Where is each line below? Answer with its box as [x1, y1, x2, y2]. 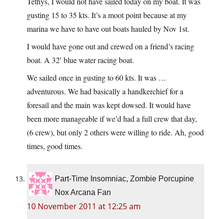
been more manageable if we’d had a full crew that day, [27, 113, 197, 124]
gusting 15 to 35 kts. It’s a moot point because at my [27, 10, 187, 21]
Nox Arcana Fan [55, 188, 111, 197]
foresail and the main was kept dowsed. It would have [27, 100, 191, 110]
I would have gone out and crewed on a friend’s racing [27, 41, 194, 52]
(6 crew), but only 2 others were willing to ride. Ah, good [27, 127, 204, 138]
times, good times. [27, 141, 83, 152]
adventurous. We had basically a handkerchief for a [27, 86, 183, 97]
